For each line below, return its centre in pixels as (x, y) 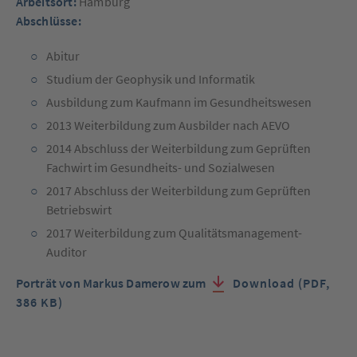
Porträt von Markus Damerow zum (112, 282)
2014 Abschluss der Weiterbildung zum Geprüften (178, 148)
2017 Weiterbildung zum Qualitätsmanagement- (174, 232)
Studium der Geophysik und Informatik (150, 78)
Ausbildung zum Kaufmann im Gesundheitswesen (178, 102)
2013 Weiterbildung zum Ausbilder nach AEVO (168, 125)
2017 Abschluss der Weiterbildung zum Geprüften (178, 190)
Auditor (66, 251)
